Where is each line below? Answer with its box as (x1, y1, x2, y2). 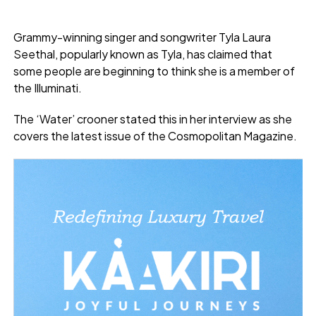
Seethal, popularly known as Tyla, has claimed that (13, 47, 272, 62)
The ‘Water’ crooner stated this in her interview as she (13, 111, 292, 127)
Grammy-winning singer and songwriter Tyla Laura (13, 30, 271, 45)
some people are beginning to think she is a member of (13, 63, 295, 79)
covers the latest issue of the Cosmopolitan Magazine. (13, 128, 297, 144)
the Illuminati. (13, 80, 82, 96)
